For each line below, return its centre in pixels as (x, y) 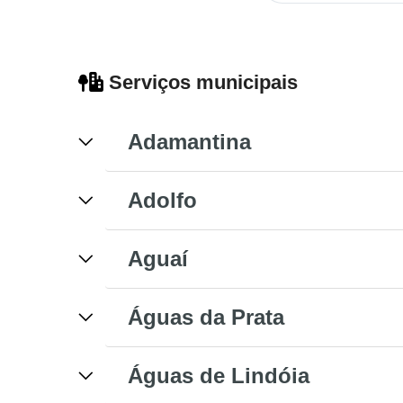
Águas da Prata (206, 317)
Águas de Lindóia (219, 375)
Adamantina (189, 141)
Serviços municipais (201, 82)
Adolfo (162, 200)
